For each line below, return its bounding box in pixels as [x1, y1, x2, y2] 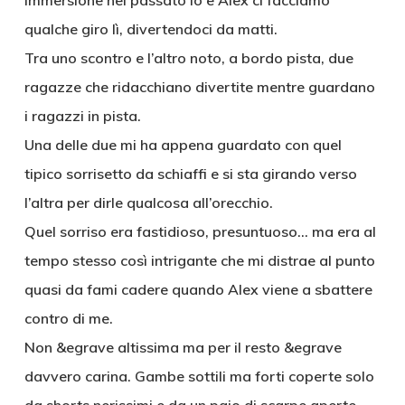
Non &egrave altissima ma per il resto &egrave [24, 338, 342, 356]
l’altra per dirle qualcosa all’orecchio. [24, 193, 273, 212]
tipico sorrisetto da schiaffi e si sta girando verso [24, 165, 357, 183]
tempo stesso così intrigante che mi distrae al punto [24, 251, 375, 269]
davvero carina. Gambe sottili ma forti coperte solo [24, 367, 374, 385]
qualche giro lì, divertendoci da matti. [24, 20, 278, 38]
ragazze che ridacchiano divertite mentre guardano [24, 78, 375, 96]
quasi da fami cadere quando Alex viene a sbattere [24, 280, 372, 298]
